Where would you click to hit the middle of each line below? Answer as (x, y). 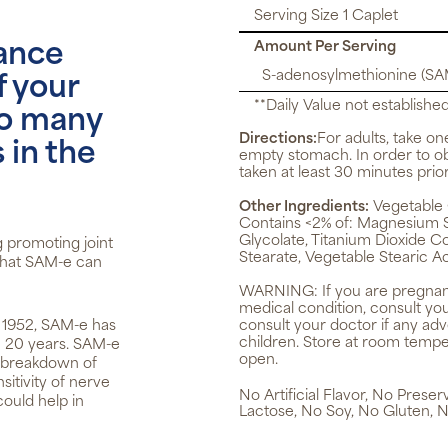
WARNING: (280, 292)
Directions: (278, 139)
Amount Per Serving (325, 47)
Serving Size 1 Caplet (326, 16)
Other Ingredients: (304, 207)
